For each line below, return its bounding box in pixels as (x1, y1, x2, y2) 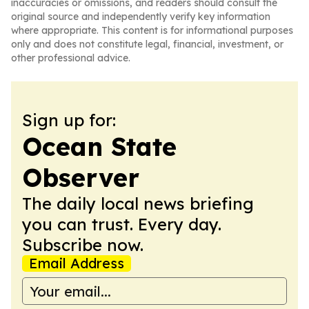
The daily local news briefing (22, 193, 254, 214)
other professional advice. (11, 52, 130, 64)
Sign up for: (22, 110, 116, 130)
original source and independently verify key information (11, 10, 270, 23)
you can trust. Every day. (22, 214, 221, 235)
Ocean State (22, 131, 177, 162)
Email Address (29, 255, 124, 272)
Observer (22, 162, 139, 193)
